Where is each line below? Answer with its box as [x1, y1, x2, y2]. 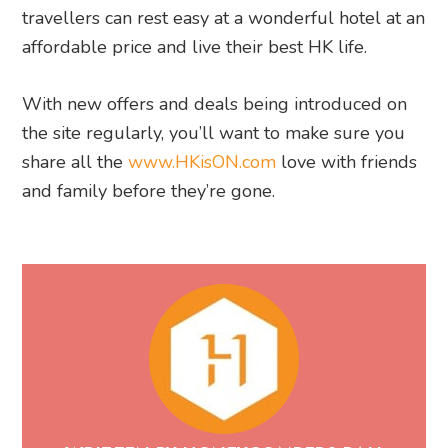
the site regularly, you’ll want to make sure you [22, 120, 406, 145]
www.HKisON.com [128, 149, 277, 174]
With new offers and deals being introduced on [22, 91, 408, 116]
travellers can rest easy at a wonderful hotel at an [22, 5, 426, 30]
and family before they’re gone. [22, 178, 276, 203]
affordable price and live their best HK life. [22, 34, 368, 59]
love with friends [276, 149, 418, 174]
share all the [22, 149, 129, 174]
